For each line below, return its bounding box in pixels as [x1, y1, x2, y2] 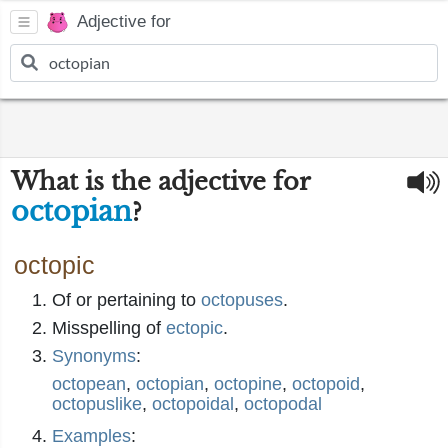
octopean [52, 374, 126, 394]
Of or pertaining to [52, 290, 201, 310]
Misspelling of [52, 318, 166, 338]
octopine [214, 374, 282, 394]
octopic [14, 251, 95, 279]
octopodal [244, 394, 322, 414]
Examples [52, 426, 131, 446]
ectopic [166, 318, 223, 338]
